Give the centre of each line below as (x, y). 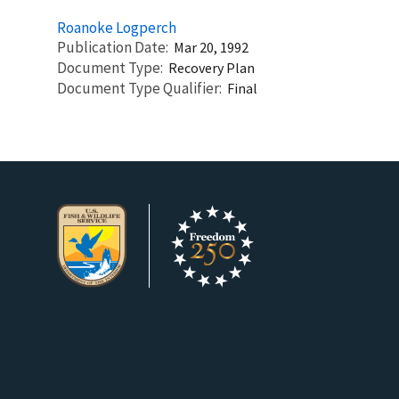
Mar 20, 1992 (211, 47)
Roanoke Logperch (117, 27)
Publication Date (111, 47)
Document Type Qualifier (138, 88)
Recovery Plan (212, 67)
